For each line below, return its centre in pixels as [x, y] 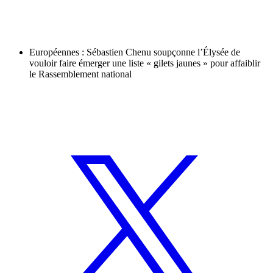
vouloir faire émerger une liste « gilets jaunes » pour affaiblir [145, 63]
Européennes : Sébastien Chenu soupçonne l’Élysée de [135, 52]
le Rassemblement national [80, 74]
